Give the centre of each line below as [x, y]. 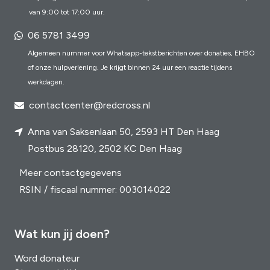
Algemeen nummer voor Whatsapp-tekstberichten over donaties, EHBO [141, 53]
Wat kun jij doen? [62, 234]
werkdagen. [46, 82]
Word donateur [47, 259]
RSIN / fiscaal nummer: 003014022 [95, 190]
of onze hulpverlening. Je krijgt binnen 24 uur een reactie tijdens [130, 68]
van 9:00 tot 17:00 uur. [67, 12]
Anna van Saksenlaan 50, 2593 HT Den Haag [124, 132]
